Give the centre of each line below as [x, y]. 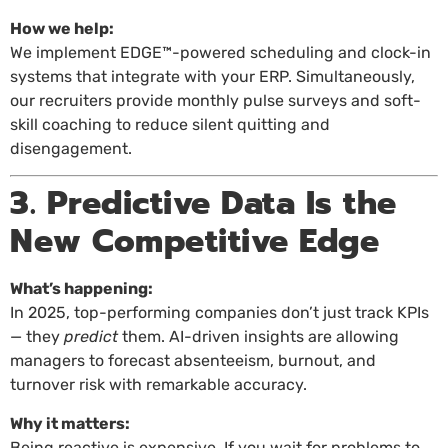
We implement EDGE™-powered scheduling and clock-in [220, 52]
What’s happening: [81, 289]
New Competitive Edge [194, 242]
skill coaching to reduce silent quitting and [170, 124]
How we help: [62, 28]
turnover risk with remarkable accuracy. [158, 385]
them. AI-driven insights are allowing [258, 337]
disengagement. [71, 148]
